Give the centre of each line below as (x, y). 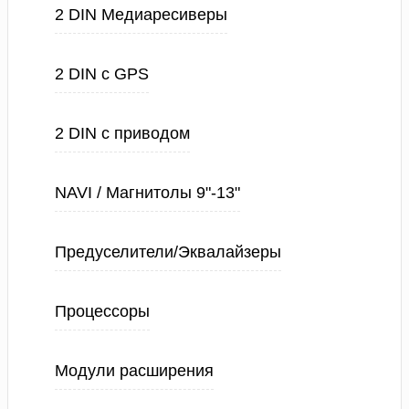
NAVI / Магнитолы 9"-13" (147, 193)
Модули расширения (134, 371)
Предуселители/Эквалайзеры (168, 252)
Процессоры (102, 311)
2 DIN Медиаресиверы (141, 15)
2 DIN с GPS (102, 74)
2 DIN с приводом (122, 133)
